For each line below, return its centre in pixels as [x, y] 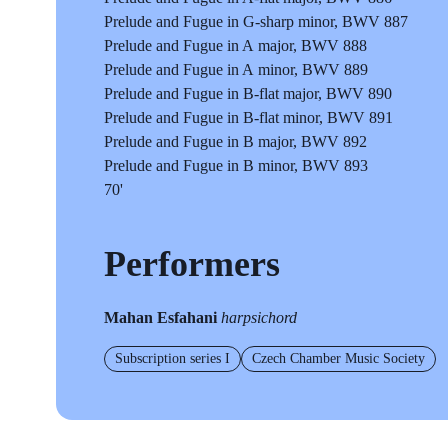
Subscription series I [172, 358]
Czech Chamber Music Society [338, 358]
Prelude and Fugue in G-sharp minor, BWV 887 [256, 21]
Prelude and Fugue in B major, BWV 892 [235, 141]
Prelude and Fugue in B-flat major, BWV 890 [248, 93]
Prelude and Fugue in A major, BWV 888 [235, 45]
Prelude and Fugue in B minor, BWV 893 [236, 165]
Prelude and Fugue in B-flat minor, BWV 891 [248, 117]
